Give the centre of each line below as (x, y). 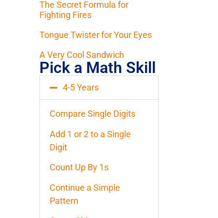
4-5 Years (81, 88)
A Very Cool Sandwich (82, 55)
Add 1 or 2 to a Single (90, 134)
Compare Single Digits (92, 114)
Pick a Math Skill (98, 68)
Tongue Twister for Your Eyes (96, 35)
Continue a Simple (85, 187)
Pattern (64, 200)
